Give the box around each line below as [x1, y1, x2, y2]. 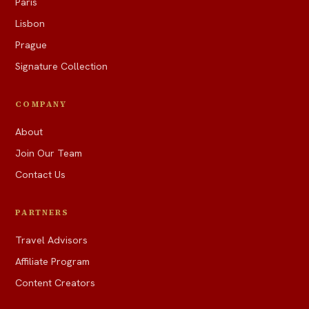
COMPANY [15, 99, 67, 110]
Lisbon [15, 17, 46, 30]
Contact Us [15, 168, 66, 181]
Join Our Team [15, 147, 83, 160]
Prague [15, 39, 48, 52]
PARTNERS [15, 207, 69, 219]
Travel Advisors [15, 234, 88, 247]
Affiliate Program [15, 255, 90, 268]
